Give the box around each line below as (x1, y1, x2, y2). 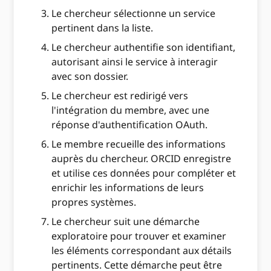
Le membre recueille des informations (51, 137, 226, 151)
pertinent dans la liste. (51, 21, 156, 35)
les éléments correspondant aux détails (51, 244, 232, 258)
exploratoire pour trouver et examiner (51, 229, 227, 243)
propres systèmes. (51, 195, 139, 209)
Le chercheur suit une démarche (51, 215, 200, 229)
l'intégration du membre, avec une (51, 103, 210, 117)
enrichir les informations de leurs (51, 181, 204, 195)
